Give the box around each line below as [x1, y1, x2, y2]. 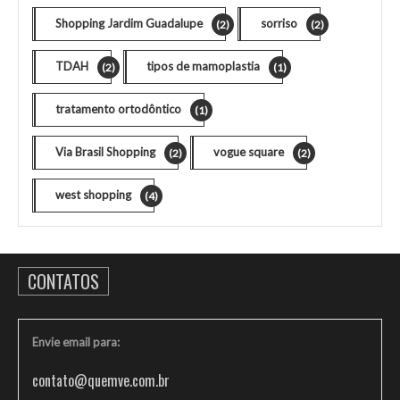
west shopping [55, 187, 131, 202]
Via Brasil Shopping [55, 144, 155, 159]
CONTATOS [28, 267, 99, 295]
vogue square [213, 144, 284, 159]
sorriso [261, 15, 297, 30]
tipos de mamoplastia [146, 58, 260, 73]
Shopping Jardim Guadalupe [55, 15, 203, 30]
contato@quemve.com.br [32, 369, 170, 391]
